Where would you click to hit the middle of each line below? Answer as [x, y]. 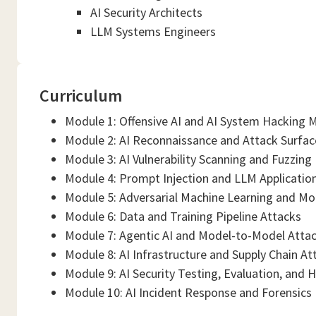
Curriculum [81, 96]
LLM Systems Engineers [153, 31]
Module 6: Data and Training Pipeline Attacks [183, 216]
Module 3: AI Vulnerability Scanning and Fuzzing [188, 159]
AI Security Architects [146, 12]
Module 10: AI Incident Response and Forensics [188, 292]
